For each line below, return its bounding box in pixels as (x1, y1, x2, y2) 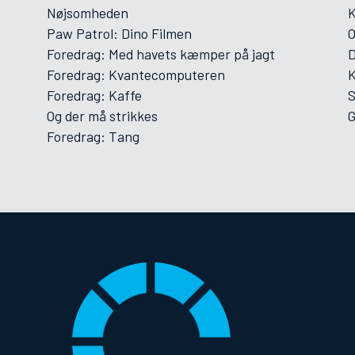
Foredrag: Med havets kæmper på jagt (47, 45, 275, 63)
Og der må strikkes (47, 107, 158, 124)
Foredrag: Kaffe (47, 86, 142, 104)
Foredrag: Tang (47, 128, 139, 145)
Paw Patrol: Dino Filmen (47, 25, 192, 42)
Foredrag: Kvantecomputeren (47, 66, 225, 83)
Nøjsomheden (47, 4, 128, 21)
